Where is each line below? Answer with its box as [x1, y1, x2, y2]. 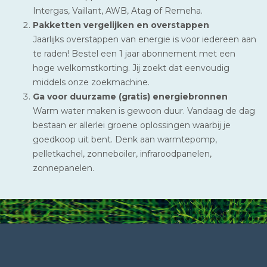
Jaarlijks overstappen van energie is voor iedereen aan [33, 33, 256, 45]
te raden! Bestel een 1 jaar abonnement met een [33, 48, 235, 59]
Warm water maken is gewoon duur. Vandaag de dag [33, 105, 255, 116]
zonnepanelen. [33, 162, 94, 173]
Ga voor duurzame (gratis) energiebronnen [33, 91, 228, 102]
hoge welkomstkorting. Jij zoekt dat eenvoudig [33, 62, 229, 73]
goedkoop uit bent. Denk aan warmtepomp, [33, 133, 217, 145]
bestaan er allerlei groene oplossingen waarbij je [33, 119, 231, 131]
